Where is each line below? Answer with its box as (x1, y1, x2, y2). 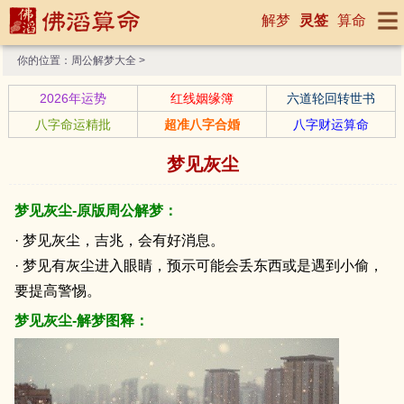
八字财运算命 (292, 117, 369, 132)
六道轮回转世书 (286, 91, 375, 106)
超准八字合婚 (163, 117, 240, 132)
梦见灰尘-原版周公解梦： (14, 203, 178, 218)
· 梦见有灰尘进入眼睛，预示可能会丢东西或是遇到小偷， (14, 258, 383, 273)
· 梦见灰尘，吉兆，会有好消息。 (14, 233, 225, 248)
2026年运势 (39, 91, 106, 106)
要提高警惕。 (14, 283, 101, 298)
